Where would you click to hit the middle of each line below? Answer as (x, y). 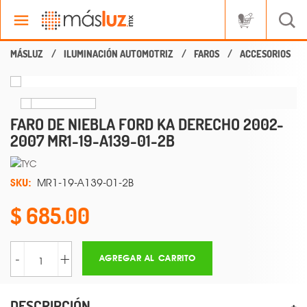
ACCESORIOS (265, 54)
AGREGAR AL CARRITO (147, 258)
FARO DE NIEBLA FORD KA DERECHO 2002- (147, 124)
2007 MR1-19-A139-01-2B (93, 140)
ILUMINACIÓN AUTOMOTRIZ (119, 54)
